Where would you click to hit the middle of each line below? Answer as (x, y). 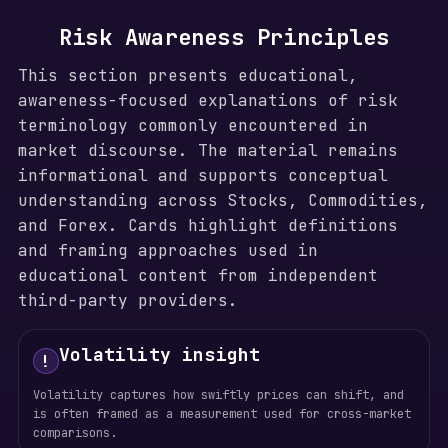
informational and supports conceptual (202, 175)
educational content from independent (197, 275)
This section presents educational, (187, 75)
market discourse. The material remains (207, 150)
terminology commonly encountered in (192, 125)
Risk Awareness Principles (224, 37)
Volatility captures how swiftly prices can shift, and (218, 395)
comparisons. (74, 433)
